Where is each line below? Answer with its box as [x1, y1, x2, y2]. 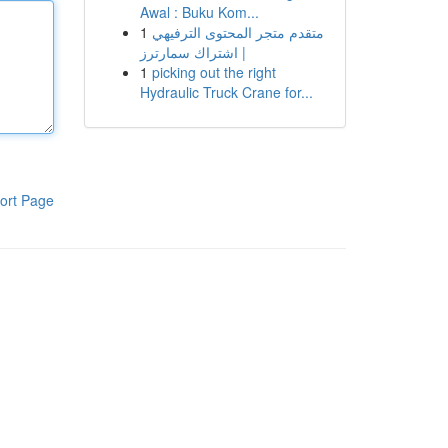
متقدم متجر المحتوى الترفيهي [151, 22, 324, 42]
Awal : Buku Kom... [139, 2, 259, 22]
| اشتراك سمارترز [139, 42, 246, 62]
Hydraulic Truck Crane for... [139, 82, 313, 102]
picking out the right [151, 62, 276, 82]
